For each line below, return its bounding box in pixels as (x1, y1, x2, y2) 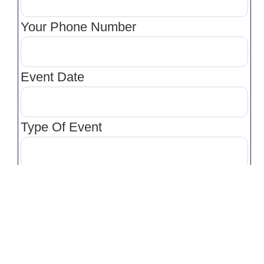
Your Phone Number (20, 19, 136, 34)
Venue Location (20, 219, 109, 235)
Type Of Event (20, 119, 102, 134)
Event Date (20, 69, 84, 84)
